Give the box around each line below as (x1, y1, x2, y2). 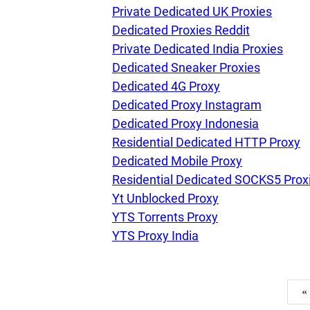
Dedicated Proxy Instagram (112, 98, 262, 112)
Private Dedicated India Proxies (112, 42, 283, 56)
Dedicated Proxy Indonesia (112, 116, 259, 131)
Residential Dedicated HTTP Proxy (112, 135, 300, 149)
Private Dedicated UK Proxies (112, 4, 272, 19)
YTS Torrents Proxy (112, 210, 218, 224)
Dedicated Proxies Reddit (112, 23, 250, 37)
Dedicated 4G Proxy (112, 79, 220, 93)
